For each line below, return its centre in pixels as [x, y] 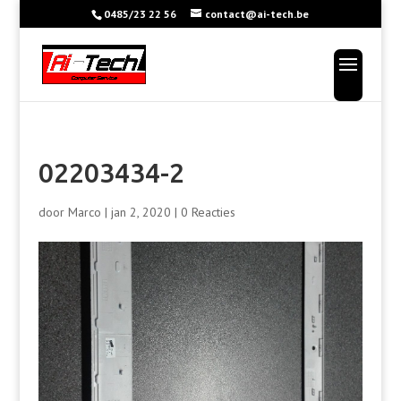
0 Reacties [208, 212]
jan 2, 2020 [141, 212]
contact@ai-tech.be [257, 14]
